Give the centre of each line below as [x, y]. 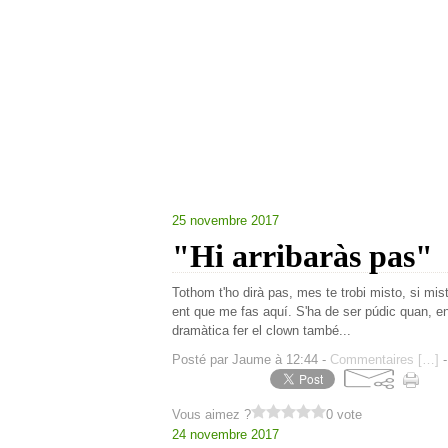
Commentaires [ [376, 359]
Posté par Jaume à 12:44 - [251, 359]
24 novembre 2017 [225, 434]
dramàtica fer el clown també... [261, 330]
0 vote [344, 414]
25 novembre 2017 [225, 220]
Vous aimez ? [211, 414]
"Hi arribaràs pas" [302, 256]
